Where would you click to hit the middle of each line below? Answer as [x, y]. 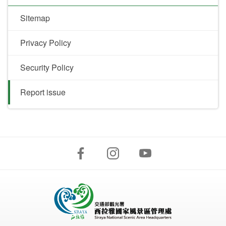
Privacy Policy [46, 42]
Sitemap [35, 18]
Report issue [43, 92]
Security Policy [47, 67]
